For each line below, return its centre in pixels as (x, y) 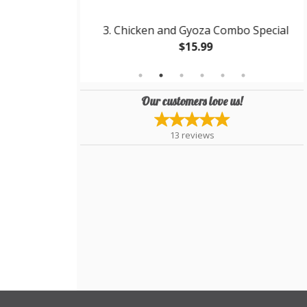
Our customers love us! (192, 101)
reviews (198, 135)
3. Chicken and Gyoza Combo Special (192, 30)
